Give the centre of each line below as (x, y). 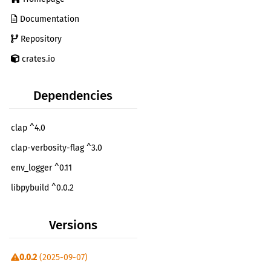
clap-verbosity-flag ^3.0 (57, 148)
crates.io (37, 59)
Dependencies (73, 96)
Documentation (48, 19)
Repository (40, 39)
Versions (73, 225)
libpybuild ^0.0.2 (42, 188)
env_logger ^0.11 (41, 168)
